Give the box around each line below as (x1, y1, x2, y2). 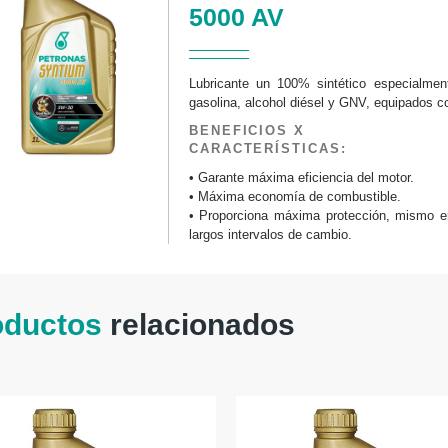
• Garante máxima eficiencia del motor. (188, 169, 414, 185)
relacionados (110, 307, 295, 341)
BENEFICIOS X (188, 123, 306, 139)
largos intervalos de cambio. (188, 226, 352, 242)
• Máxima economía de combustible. (188, 188, 401, 204)
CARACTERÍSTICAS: (188, 141, 347, 157)
